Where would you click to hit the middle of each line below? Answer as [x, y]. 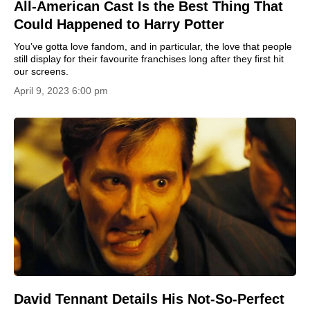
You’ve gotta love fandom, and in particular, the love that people [153, 46]
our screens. [41, 71]
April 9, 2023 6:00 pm [61, 90]
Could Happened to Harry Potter [119, 24]
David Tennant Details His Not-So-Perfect [149, 299]
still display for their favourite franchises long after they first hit [149, 58]
